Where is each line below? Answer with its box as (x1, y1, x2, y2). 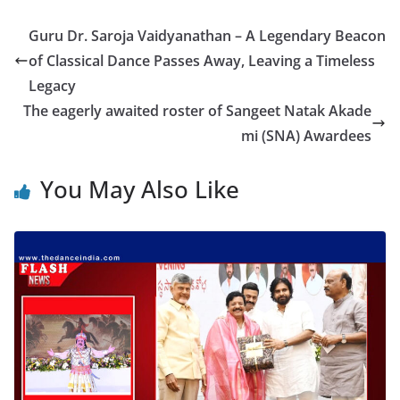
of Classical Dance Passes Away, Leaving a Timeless (29, 51, 375, 71)
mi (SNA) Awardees (241, 126, 371, 146)
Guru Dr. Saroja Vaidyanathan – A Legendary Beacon (29, 26, 386, 46)
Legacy (29, 76, 76, 96)
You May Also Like (40, 173, 239, 206)
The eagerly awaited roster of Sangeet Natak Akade (23, 101, 371, 121)
